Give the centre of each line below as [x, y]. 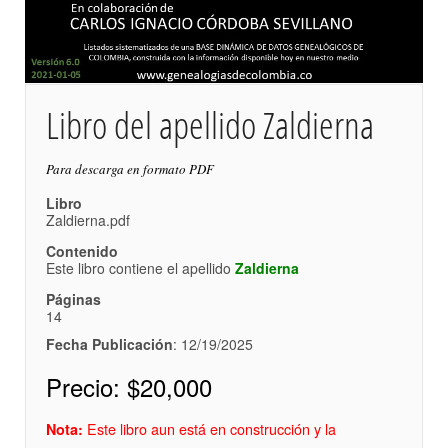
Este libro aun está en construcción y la [209, 428]
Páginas [73, 298]
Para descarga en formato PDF [130, 168]
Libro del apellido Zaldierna [210, 124]
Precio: [86, 386]
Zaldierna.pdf [88, 219]
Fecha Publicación [109, 343]
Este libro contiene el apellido [140, 267]
